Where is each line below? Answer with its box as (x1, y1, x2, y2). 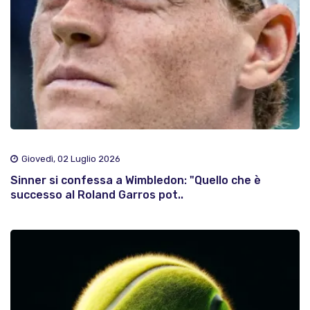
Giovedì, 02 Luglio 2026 (21, 154, 120, 165)
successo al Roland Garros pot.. (10, 188, 183, 202)
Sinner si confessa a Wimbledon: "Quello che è (10, 174, 261, 188)
